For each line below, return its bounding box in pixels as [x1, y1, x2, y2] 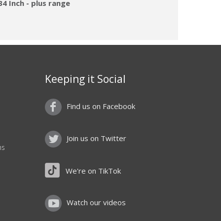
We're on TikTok [66, 166, 121, 176]
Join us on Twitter [67, 133, 126, 144]
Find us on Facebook [67, 101, 135, 111]
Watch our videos [67, 197, 126, 208]
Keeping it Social [45, 72, 126, 86]
